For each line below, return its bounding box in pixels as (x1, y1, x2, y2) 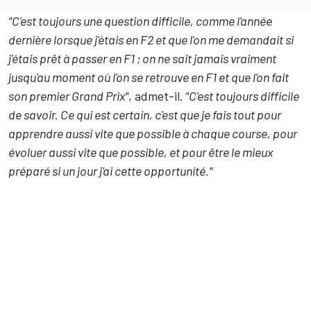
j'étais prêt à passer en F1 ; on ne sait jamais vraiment (8, 51, 276, 67)
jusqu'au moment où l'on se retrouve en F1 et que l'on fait (8, 69, 289, 85)
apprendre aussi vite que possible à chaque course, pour (8, 126, 297, 142)
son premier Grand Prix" (8, 88, 128, 104)
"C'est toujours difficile (183, 88, 299, 104)
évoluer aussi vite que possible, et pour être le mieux (8, 144, 273, 160)
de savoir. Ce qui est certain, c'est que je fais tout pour (8, 107, 281, 123)
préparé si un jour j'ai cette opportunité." (8, 163, 212, 179)
